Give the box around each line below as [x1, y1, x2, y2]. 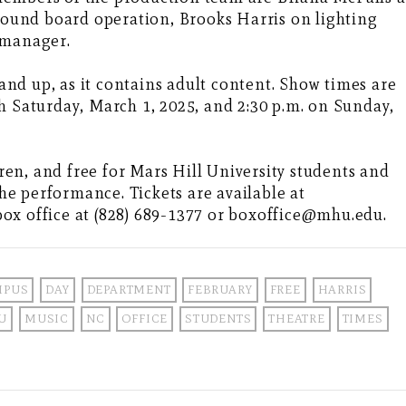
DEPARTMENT [86, 283, 171, 297]
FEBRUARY [188, 283, 253, 297]
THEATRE [268, 312, 325, 326]
